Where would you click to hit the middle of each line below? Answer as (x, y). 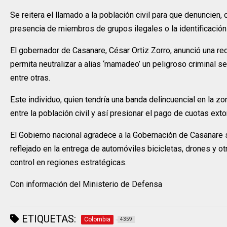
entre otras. (31, 78)
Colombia (97, 220)
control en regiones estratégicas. (68, 163)
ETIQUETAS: (48, 219)
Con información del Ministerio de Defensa (86, 184)
